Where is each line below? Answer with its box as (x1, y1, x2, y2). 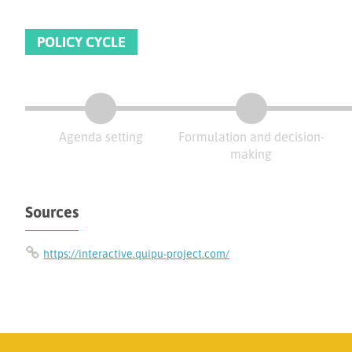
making (230, 145, 273, 162)
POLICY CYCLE (37, 32, 126, 50)
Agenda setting (58, 128, 143, 145)
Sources (25, 201, 79, 222)
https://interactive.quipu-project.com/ (43, 247, 230, 261)
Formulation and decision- (178, 128, 324, 145)
